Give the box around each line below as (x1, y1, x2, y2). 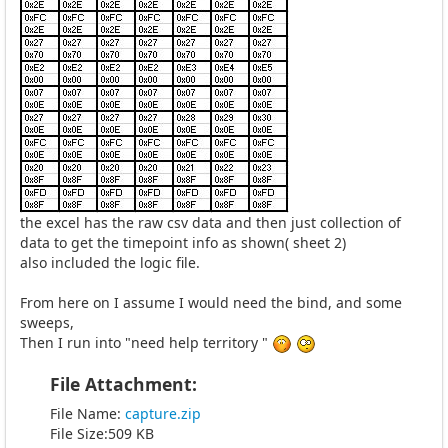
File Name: (50, 403, 125, 423)
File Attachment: (50, 371, 197, 396)
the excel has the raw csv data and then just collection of (20, 212, 401, 232)
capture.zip (125, 403, 201, 423)
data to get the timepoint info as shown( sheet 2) (20, 232, 346, 252)
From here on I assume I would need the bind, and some (20, 292, 402, 312)
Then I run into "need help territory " (20, 332, 272, 352)
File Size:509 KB (50, 423, 154, 443)
